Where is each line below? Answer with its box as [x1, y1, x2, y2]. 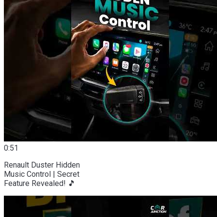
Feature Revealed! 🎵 [4, 178, 76, 188]
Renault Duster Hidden [4, 160, 80, 170]
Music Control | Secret [4, 169, 79, 179]
